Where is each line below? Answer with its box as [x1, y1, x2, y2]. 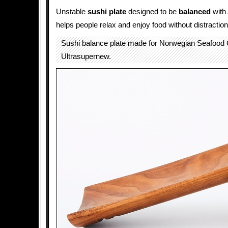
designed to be [126, 8, 179, 16]
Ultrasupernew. [61, 52, 111, 61]
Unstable [56, 8, 88, 16]
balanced [179, 8, 211, 16]
